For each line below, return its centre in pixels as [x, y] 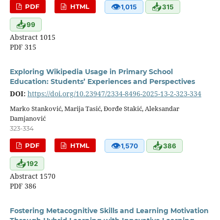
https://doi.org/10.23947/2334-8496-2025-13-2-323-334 [114, 93]
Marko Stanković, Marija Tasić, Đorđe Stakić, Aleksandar [94, 108]
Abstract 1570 [32, 176]
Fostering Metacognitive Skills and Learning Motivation [109, 210]
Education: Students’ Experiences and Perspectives [102, 81]
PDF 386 [23, 186]
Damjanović [27, 118]
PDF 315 [23, 47]
